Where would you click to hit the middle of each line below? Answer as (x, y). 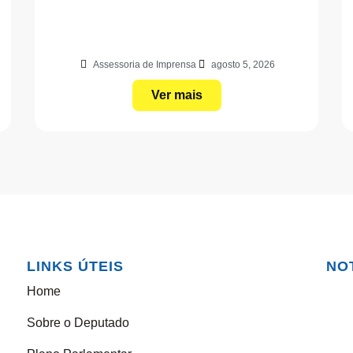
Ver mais (176, 95)
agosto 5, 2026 (243, 65)
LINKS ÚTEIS (75, 267)
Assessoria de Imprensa (145, 65)
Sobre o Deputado (78, 323)
